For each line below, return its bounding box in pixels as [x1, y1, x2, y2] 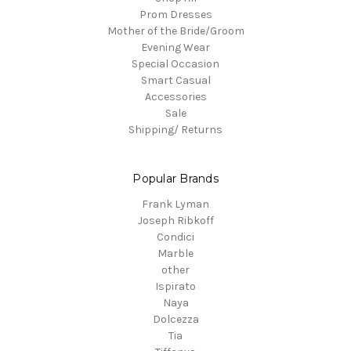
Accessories [144, 90, 207, 104]
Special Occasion [132, 57, 219, 71]
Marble [157, 247, 194, 261]
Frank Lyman [142, 197, 209, 212]
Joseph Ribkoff [137, 214, 214, 228]
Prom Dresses [139, 8, 212, 22]
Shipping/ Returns [128, 123, 223, 137]
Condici [157, 230, 194, 244]
